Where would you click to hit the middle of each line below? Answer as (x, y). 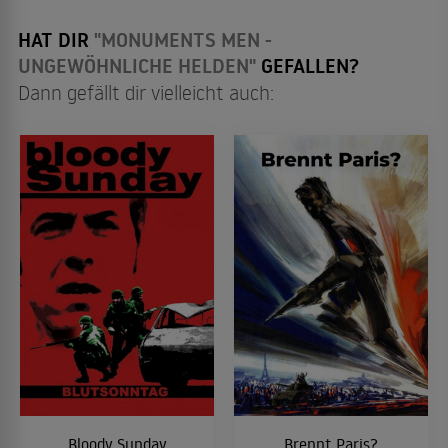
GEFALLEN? (307, 65)
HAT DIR (56, 39)
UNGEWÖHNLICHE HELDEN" (137, 65)
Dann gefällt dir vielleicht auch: (146, 91)
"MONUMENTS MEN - (183, 39)
